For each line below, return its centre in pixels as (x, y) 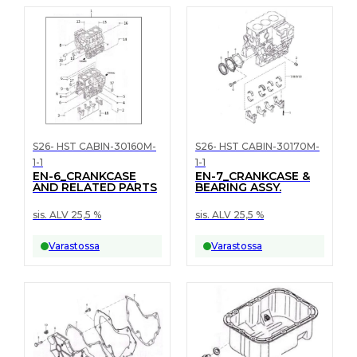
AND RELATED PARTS (95, 187)
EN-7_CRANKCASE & (253, 176)
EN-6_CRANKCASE (84, 176)
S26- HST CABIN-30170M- (257, 146)
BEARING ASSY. (238, 187)
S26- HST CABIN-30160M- (94, 146)
